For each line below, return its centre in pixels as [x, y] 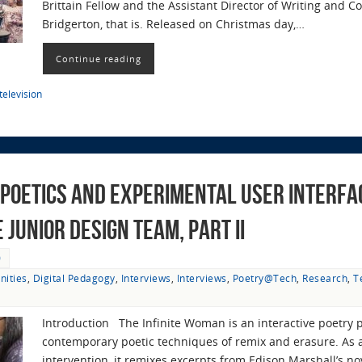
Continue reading [99, 59]
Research [325, 278]
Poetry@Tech [264, 278]
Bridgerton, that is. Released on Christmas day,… [173, 23]
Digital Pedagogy [74, 278]
